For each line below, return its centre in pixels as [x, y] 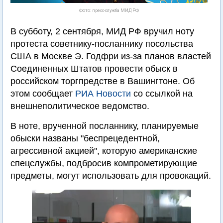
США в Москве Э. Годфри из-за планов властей [111, 56]
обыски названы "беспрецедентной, [85, 138]
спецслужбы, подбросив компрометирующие [104, 163]
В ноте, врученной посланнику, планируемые [105, 126]
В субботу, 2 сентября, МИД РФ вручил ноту [102, 31]
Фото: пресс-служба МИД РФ [109, 10]
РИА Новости [103, 94]
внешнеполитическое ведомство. [80, 106]
